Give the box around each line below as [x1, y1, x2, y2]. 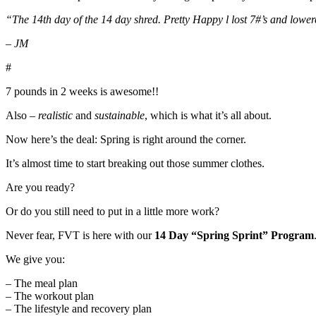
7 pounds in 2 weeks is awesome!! [6, 85, 159, 98]
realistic [38, 109, 73, 122]
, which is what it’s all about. [145, 109, 272, 122]
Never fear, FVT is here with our [6, 229, 154, 242]
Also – [6, 109, 38, 122]
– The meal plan [6, 277, 78, 290]
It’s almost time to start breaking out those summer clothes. [6, 157, 265, 170]
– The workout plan [6, 290, 94, 303]
